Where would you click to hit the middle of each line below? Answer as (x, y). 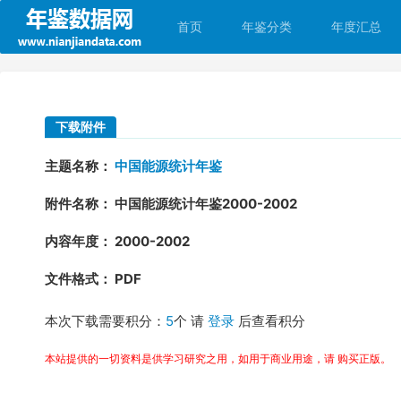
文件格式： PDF (93, 279)
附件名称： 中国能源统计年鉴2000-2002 (171, 204)
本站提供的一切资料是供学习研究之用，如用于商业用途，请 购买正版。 (218, 358)
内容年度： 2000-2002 (117, 241)
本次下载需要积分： (105, 321)
